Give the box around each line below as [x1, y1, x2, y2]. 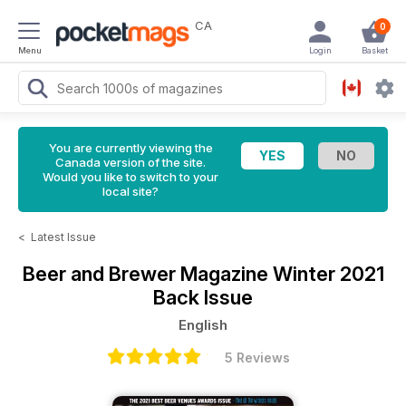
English [179, 316, 227, 333]
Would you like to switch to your [43, 169, 218, 184]
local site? [102, 184, 159, 198]
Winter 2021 [272, 262, 384, 285]
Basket [361, 45, 388, 55]
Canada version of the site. [55, 155, 206, 169]
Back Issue [153, 285, 253, 309]
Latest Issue [31, 230, 96, 244]
